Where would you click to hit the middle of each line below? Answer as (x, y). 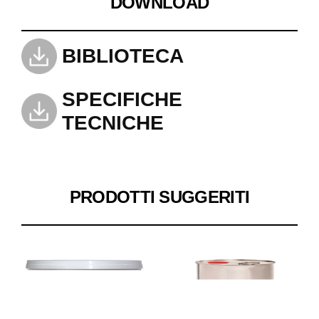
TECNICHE (113, 123)
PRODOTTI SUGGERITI (159, 197)
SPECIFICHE (122, 100)
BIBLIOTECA (122, 56)
